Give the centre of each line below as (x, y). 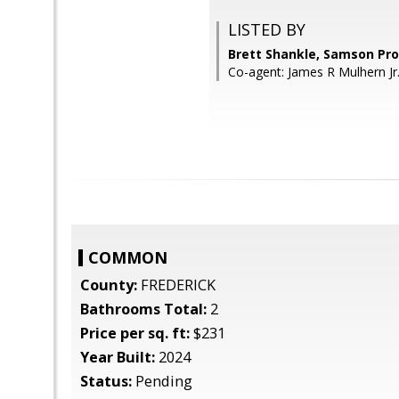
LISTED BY (267, 29)
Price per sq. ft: (135, 333)
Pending (162, 381)
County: (109, 285)
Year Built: (118, 357)
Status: (106, 381)
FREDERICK (176, 285)
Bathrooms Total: (143, 309)
